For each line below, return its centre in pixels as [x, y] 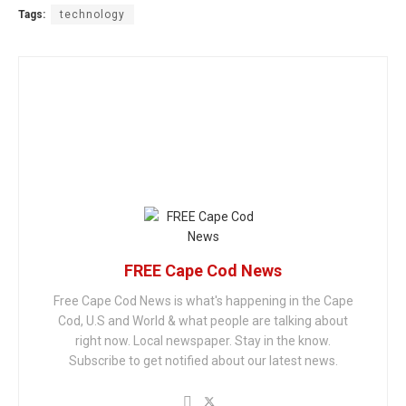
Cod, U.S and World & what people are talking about [203, 320]
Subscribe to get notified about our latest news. [203, 360]
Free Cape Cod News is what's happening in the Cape [203, 300]
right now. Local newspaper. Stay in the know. [203, 340]
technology [92, 14]
